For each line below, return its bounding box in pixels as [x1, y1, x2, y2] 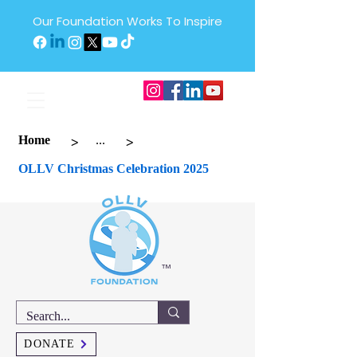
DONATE [24, 338, 76, 350]
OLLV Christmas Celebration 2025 [18, 162, 209, 175]
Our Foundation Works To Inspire [33, 13, 222, 29]
